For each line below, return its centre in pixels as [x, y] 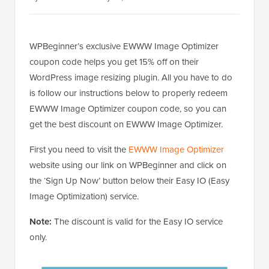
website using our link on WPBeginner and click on [128, 165]
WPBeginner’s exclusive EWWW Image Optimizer [124, 46]
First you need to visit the [79, 150]
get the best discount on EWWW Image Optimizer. [126, 124]
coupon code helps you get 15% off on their [114, 62]
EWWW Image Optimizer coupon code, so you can [128, 109]
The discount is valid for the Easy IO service [137, 222]
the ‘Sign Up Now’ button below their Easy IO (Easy [129, 181]
